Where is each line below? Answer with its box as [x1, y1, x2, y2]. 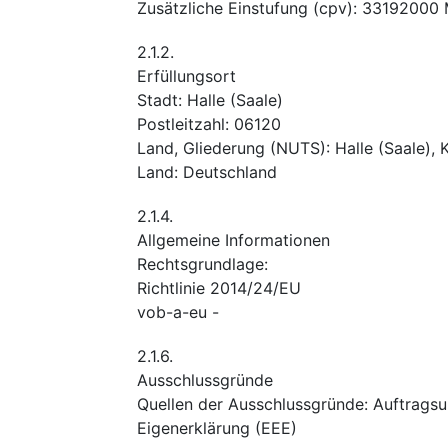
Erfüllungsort [137, 65, 236, 86]
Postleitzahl [137, 113, 225, 134]
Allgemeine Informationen [137, 229, 330, 250]
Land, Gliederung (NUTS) [137, 137, 326, 158]
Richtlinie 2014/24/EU [137, 277, 301, 298]
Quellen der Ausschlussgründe [137, 393, 364, 414]
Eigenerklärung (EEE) [137, 417, 297, 438]
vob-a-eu [137, 301, 207, 322]
